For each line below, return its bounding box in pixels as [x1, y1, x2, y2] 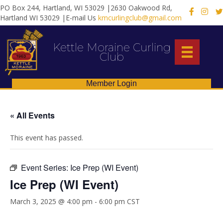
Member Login [86, 79, 137, 88]
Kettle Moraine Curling [52, 40, 171, 54]
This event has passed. [10, 133, 83, 143]
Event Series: [21, 162, 70, 174]
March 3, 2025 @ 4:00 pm [10, 197, 93, 207]
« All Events [10, 110, 55, 121]
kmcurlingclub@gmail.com [98, 12, 182, 22]
